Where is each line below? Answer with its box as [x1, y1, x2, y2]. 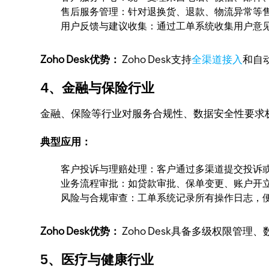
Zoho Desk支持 [120, 53, 192, 65]
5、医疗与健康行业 [40, 252, 154, 267]
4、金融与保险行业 [40, 80, 155, 95]
